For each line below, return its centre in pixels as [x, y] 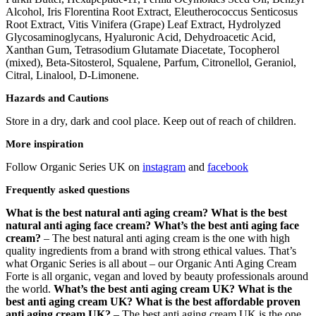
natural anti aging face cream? [78, 226]
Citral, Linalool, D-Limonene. [72, 75]
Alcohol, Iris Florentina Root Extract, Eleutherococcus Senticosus [152, 12]
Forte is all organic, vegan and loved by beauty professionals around [157, 276]
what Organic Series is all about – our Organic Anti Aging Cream [151, 264]
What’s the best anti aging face [226, 226]
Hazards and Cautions [57, 98]
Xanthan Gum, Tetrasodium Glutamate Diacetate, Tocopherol [142, 50]
